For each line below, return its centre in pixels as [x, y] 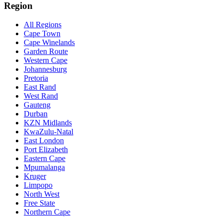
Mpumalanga [44, 167]
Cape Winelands [49, 43]
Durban [36, 114]
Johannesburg [45, 69]
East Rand [40, 87]
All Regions [43, 25]
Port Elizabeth [46, 150]
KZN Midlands [48, 123]
